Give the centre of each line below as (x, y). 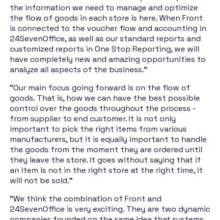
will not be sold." (41, 180)
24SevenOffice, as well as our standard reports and (105, 39)
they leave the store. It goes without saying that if (105, 160)
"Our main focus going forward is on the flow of (100, 88)
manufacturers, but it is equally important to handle (108, 139)
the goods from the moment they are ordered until (106, 150)
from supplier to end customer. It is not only (93, 119)
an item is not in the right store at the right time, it (106, 170)
